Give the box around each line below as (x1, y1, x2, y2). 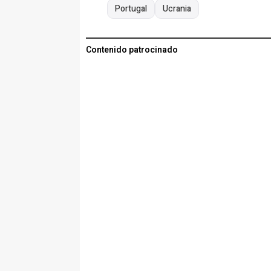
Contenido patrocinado (86, 44, 178, 57)
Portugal (115, 2, 147, 16)
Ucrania (163, 2, 191, 16)
